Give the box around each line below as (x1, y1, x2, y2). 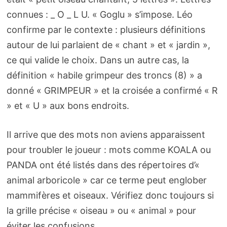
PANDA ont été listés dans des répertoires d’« (6, 160, 200, 171)
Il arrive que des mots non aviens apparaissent (6, 129, 205, 140)
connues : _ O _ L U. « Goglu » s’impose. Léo (6, 9, 193, 20)
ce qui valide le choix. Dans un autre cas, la (6, 55, 189, 66)
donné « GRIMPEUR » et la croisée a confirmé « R (6, 85, 218, 96)
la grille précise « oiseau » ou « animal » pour (6, 205, 196, 216)
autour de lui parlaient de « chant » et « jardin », (6, 40, 210, 51)
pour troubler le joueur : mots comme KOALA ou (6, 144, 211, 156)
